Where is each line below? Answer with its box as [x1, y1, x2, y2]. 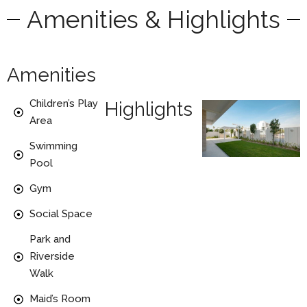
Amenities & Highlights [27, 5, 280, 34]
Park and [29, 233, 71, 246]
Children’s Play [29, 97, 98, 110]
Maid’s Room [29, 293, 90, 306]
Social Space [29, 208, 93, 221]
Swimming [29, 140, 77, 153]
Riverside [29, 250, 75, 263]
